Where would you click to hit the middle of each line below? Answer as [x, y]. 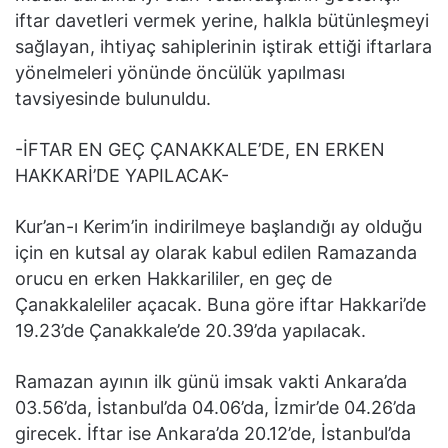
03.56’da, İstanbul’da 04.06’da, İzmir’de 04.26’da [215, 407]
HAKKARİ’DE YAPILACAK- [122, 175]
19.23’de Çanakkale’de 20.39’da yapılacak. [190, 330]
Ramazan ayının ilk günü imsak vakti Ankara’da [211, 381]
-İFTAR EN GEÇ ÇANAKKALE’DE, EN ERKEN [200, 149]
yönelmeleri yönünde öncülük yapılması [180, 72]
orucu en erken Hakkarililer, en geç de [173, 278]
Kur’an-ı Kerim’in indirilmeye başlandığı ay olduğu [218, 226]
